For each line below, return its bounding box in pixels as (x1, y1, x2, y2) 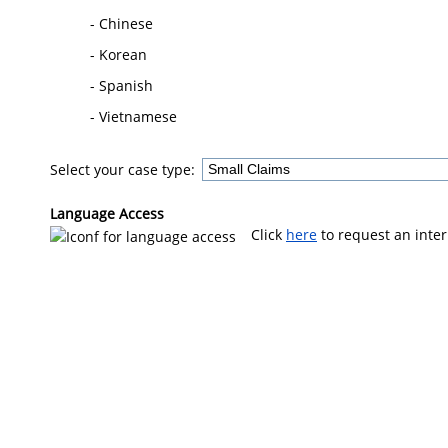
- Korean (90, 44, 147, 64)
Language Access (50, 204, 164, 223)
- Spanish (90, 75, 153, 95)
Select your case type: (50, 159, 199, 179)
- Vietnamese (90, 106, 177, 126)
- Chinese (90, 13, 153, 33)
